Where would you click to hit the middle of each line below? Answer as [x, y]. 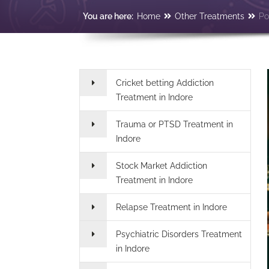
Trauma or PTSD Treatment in [174, 124]
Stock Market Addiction [162, 166]
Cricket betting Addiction [165, 83]
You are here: [108, 16]
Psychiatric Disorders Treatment [179, 234]
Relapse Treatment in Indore [171, 207]
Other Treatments [210, 16]
